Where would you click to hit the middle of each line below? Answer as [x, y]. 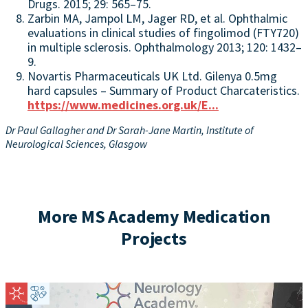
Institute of [230, 130]
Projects [154, 238]
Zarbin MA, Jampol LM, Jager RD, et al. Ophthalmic [157, 18]
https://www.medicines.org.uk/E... [123, 104]
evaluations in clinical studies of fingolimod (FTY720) [163, 32]
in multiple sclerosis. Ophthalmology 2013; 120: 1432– [165, 47]
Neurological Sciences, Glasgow [76, 143]
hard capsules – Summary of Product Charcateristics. [164, 90]
